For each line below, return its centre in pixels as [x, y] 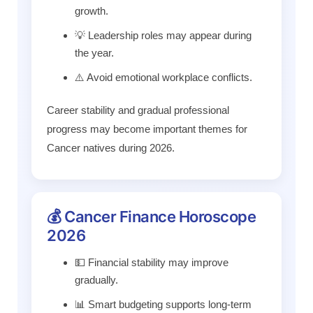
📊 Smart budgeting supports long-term [163, 305]
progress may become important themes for [147, 129]
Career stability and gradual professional [138, 110]
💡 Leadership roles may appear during [163, 35]
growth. [92, 11]
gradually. [96, 280]
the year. [94, 53]
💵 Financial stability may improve [152, 263]
